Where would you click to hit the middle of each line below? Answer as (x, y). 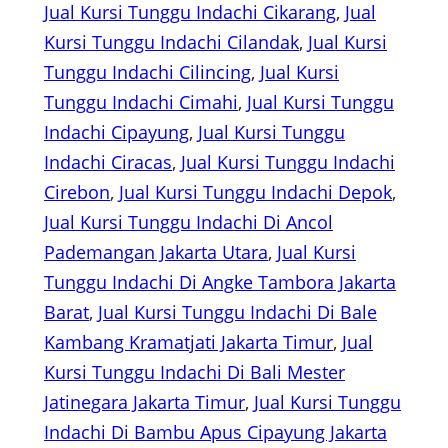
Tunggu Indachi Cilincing (147, 72)
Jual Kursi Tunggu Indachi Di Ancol (188, 222)
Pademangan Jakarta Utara (156, 252)
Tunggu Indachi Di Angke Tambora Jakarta (220, 282)
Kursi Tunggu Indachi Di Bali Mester (194, 372)
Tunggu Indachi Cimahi (141, 102)
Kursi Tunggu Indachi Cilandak (171, 42)
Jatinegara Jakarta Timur (144, 402)
